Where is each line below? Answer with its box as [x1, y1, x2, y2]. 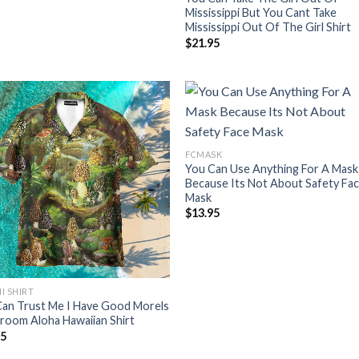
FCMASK [185, 148, 223, 159]
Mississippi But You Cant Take [185, 6, 337, 20]
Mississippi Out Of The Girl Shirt [185, 20, 352, 34]
